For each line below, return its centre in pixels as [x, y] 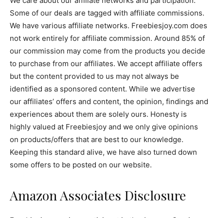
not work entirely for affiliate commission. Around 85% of [107, 38]
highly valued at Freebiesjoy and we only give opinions [104, 127]
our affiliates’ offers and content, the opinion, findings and [109, 101]
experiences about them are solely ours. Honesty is [98, 114]
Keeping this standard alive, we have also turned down [103, 152]
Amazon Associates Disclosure [98, 195]
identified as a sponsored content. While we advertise [102, 89]
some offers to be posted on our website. [81, 165]
